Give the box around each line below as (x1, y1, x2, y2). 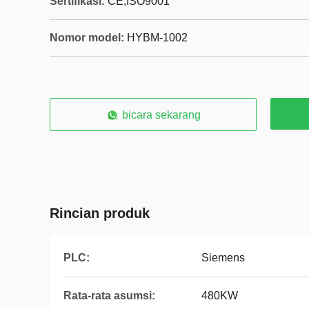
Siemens (201, 252, 245, 263)
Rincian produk (50, 206, 150, 221)
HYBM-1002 (127, 32, 188, 43)
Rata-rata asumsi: (63, 290, 155, 301)
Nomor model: (50, 32, 124, 43)
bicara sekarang (122, 109, 201, 121)
